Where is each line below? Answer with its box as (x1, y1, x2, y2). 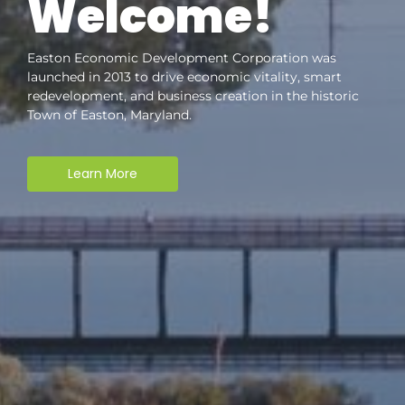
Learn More (68, 165, 137, 184)
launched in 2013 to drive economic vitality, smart (27, 69, 342, 86)
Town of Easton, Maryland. (27, 107, 192, 124)
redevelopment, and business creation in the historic (27, 88, 359, 105)
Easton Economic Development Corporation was (27, 50, 336, 67)
